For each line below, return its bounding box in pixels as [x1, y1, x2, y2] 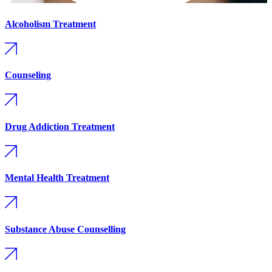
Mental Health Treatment [5, 172, 109, 183]
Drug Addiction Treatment [5, 121, 115, 132]
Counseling [5, 70, 51, 81]
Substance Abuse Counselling [5, 223, 126, 234]
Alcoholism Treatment [5, 18, 96, 29]
